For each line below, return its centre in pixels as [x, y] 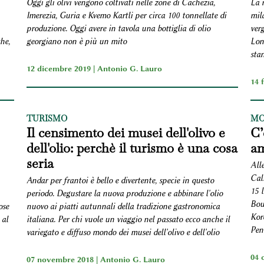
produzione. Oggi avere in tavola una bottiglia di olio [118, 28]
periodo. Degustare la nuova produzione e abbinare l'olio [124, 193]
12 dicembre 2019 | [62, 68]
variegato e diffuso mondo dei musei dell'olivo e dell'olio [123, 232]
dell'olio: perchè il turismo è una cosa [132, 148]
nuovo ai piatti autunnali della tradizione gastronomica [123, 206]
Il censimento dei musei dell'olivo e [126, 132]
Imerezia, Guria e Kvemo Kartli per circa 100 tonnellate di [126, 15]
